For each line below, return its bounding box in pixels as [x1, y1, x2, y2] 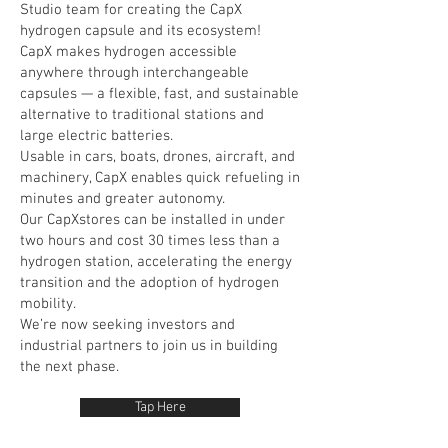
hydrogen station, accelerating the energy [20, 253, 292, 271]
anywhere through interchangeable [20, 64, 249, 82]
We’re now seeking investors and [20, 316, 235, 334]
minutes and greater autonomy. [20, 190, 225, 208]
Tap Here [134, 399, 186, 416]
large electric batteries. [20, 127, 173, 145]
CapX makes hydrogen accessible [20, 43, 237, 61]
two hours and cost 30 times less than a [20, 232, 280, 250]
